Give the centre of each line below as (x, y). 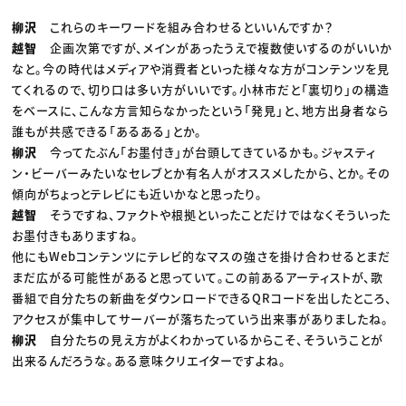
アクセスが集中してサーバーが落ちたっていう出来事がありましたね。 (201, 318)
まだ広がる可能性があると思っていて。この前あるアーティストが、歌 (198, 276)
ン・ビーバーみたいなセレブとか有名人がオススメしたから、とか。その (202, 172)
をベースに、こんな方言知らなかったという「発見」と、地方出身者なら (201, 110)
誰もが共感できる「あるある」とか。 (107, 130)
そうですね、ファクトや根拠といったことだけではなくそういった (221, 214)
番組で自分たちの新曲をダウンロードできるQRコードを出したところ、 (203, 297)
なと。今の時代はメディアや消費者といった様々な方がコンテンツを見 (201, 68)
